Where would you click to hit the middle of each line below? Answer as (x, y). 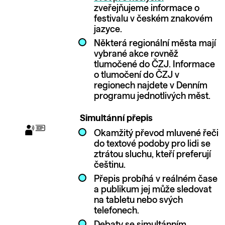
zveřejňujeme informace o (146, 8)
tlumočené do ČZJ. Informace (154, 65)
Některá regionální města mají (155, 44)
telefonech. (116, 211)
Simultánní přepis (116, 118)
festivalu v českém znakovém (153, 19)
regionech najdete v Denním (150, 86)
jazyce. (108, 29)
